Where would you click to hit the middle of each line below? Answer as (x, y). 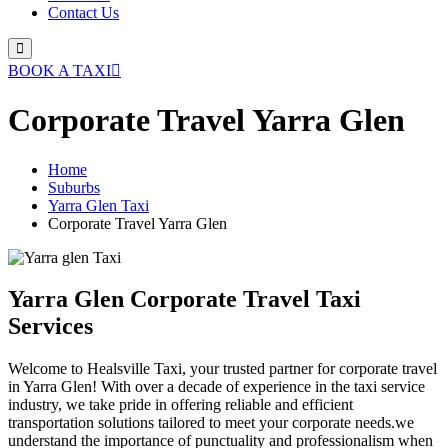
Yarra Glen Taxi (98, 205)
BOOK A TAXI (59, 70)
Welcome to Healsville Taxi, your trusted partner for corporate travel (222, 369)
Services (50, 326)
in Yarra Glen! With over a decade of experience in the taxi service (216, 387)
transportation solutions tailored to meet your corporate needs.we (211, 423)
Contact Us (83, 12)
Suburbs (74, 187)
